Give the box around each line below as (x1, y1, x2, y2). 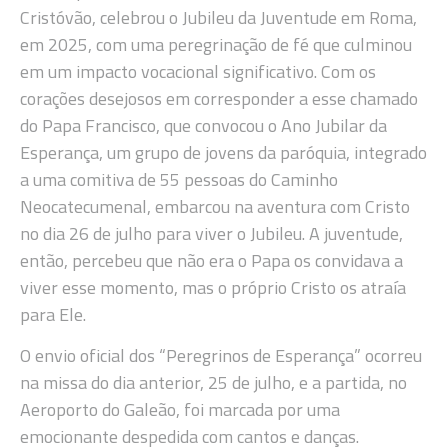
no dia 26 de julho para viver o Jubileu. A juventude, (20, 219, 403, 247)
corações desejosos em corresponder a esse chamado (20, 84, 418, 112)
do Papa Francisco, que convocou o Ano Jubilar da (20, 111, 387, 139)
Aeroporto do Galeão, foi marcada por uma (20, 396, 340, 424)
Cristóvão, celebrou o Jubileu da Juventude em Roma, (20, 3, 417, 31)
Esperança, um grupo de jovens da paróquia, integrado (20, 138, 427, 166)
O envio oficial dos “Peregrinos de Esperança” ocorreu (20, 342, 422, 370)
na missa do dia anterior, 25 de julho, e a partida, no (20, 369, 407, 397)
